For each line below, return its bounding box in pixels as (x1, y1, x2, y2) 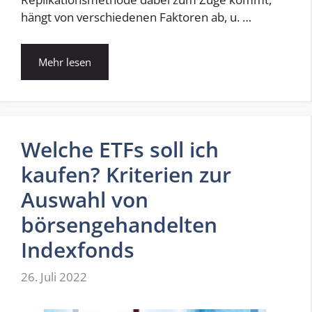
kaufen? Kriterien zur (21, 159, 231, 189)
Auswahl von (21, 185, 148, 214)
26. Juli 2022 (21, 269, 87, 286)
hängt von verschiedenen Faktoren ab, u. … (21, 9, 251, 26)
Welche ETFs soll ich (21, 134, 219, 164)
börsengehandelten (21, 210, 217, 239)
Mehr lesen (38, 54, 91, 69)
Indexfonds (21, 235, 134, 264)
